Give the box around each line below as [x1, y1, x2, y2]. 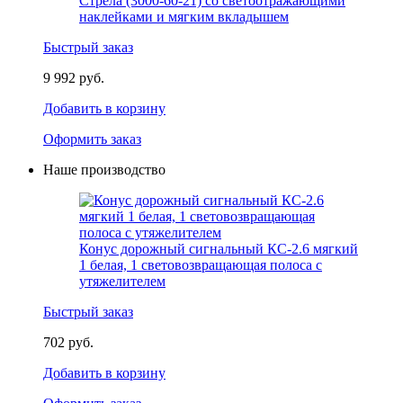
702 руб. [43, 335, 94, 351]
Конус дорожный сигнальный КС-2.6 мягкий [79, 241, 358, 257]
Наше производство [43, 162, 166, 178]
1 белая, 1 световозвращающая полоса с [79, 257, 322, 273]
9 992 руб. [43, 70, 104, 86]
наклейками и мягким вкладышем [79, 9, 289, 25]
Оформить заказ [43, 131, 141, 148]
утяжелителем [79, 273, 166, 290]
